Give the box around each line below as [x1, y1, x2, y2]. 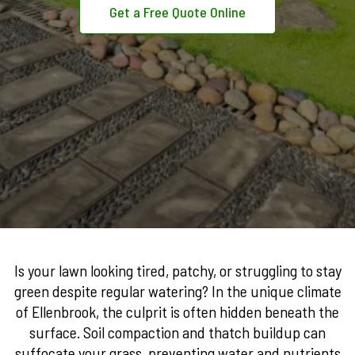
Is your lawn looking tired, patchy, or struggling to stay [13, 261, 342, 280]
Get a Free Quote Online [109, 3, 246, 21]
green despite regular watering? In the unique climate [13, 281, 342, 300]
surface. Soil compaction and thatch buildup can [29, 323, 326, 342]
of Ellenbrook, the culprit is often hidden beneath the [16, 302, 339, 321]
